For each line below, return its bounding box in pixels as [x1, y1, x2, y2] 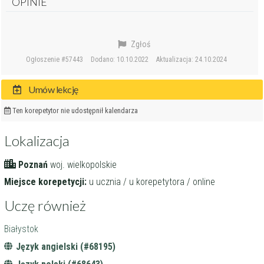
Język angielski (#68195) [16, 241, 116, 253]
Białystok [4, 223, 39, 235]
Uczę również [4, 197, 87, 214]
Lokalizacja [4, 132, 70, 150]
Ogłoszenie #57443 [26, 55, 84, 64]
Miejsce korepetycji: [4, 176, 87, 188]
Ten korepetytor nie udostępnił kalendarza [11, 106, 138, 115]
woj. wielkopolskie [50, 159, 117, 171]
